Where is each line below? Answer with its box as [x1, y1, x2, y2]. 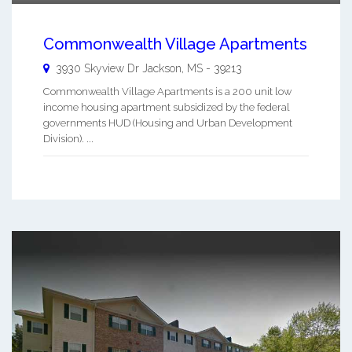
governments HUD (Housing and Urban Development [43, 117, 292, 130]
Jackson [142, 62, 181, 75]
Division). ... [43, 133, 93, 145]
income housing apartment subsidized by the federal [43, 101, 290, 114]
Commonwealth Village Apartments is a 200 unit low [43, 86, 291, 98]
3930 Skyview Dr [56, 62, 139, 75]
